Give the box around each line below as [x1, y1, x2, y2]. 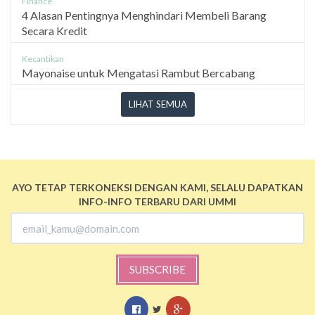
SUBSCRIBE [129, 263, 186, 276]
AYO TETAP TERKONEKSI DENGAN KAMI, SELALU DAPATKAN [12, 181, 303, 194]
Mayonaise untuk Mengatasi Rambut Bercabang [22, 66, 255, 80]
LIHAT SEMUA [128, 98, 187, 110]
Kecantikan [22, 53, 64, 65]
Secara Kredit [22, 24, 87, 38]
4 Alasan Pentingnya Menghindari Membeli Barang [22, 8, 266, 22]
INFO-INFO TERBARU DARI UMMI [79, 195, 236, 208]
